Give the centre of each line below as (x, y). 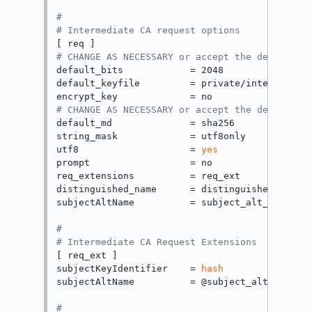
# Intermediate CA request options (149, 31)
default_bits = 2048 (140, 70)
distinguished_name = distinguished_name (179, 189)
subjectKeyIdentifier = (129, 269)
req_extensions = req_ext (149, 176)
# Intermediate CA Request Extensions (157, 242)
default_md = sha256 (146, 123)
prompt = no (135, 163)
